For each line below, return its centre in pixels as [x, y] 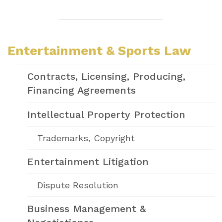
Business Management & [87, 208]
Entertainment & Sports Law [99, 50]
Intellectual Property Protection [106, 114]
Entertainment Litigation [88, 161]
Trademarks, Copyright [86, 138]
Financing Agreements [82, 90]
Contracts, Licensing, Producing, [106, 76]
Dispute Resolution [78, 185]
